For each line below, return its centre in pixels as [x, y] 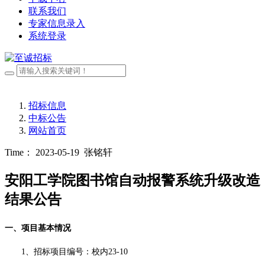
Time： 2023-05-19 [42, 153]
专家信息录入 [57, 23]
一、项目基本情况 [38, 228]
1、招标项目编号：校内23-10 [75, 252]
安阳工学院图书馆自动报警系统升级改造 [132, 181]
